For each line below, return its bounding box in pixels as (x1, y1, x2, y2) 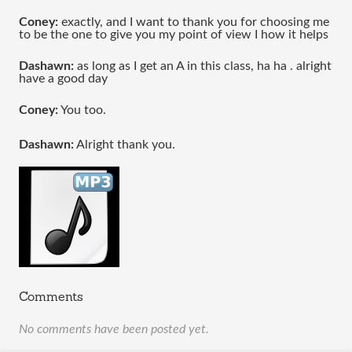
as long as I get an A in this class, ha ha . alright (74, 60, 332, 72)
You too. (58, 104, 106, 116)
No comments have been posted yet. (19, 323, 209, 335)
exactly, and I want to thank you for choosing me (58, 16, 329, 28)
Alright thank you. (74, 138, 175, 151)
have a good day (19, 72, 111, 85)
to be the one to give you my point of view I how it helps (19, 28, 332, 41)
